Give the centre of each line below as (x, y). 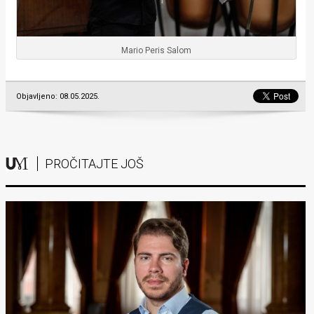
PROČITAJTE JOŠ (94, 164)
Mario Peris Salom (156, 51)
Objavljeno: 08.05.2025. (58, 97)
